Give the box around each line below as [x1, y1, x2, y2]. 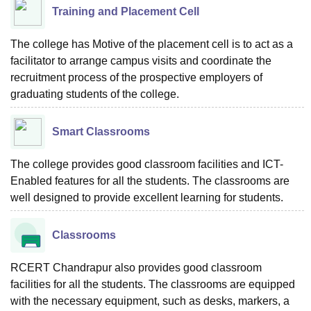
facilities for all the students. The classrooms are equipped [10, 278, 295, 290]
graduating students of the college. [10, 87, 179, 100]
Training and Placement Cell [52, 5, 199, 17]
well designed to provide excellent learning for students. [10, 191, 283, 203]
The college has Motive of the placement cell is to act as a [10, 37, 293, 50]
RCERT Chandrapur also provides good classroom [10, 261, 262, 274]
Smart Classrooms [52, 125, 150, 137]
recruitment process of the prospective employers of [10, 71, 262, 83]
